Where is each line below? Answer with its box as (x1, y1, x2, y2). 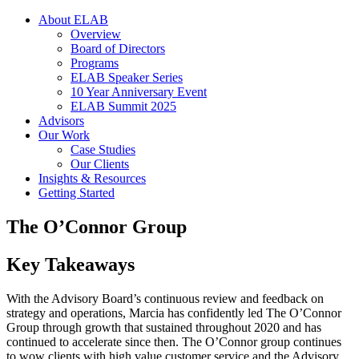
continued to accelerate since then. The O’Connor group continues (6, 334, 341, 349)
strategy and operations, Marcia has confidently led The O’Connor (6, 305, 341, 320)
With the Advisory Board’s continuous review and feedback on (6, 291, 324, 305)
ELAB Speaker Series (71, 71, 183, 84)
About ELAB (38, 13, 108, 26)
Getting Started (38, 186, 115, 200)
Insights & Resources (38, 171, 146, 185)
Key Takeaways (6, 253, 135, 275)
